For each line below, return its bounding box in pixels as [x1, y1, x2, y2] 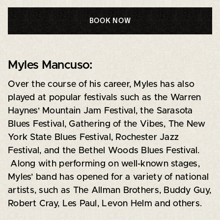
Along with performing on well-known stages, [7, 159, 200, 168]
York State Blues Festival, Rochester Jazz [7, 133, 179, 142]
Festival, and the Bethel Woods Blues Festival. [7, 146, 200, 155]
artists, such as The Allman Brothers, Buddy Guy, [7, 186, 212, 195]
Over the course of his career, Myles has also [7, 80, 195, 89]
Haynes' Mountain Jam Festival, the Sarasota [7, 106, 193, 115]
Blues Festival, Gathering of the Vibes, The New [7, 119, 205, 129]
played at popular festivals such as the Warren [7, 93, 201, 102]
